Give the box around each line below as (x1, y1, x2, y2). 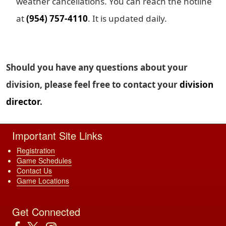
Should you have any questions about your (6, 61, 188, 73)
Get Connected (12, 204, 80, 219)
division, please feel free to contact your (6, 78, 180, 90)
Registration (17, 145, 55, 155)
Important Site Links (12, 128, 102, 143)
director (6, 95, 40, 107)
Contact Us (17, 165, 52, 176)
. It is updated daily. (88, 13, 167, 24)
